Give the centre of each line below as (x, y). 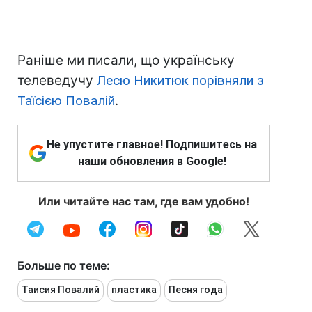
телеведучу (57, 80)
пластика (134, 289)
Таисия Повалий (61, 289)
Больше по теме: (64, 265)
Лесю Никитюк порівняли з (180, 80)
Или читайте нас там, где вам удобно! (143, 201)
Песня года (196, 289)
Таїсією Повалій (66, 100)
